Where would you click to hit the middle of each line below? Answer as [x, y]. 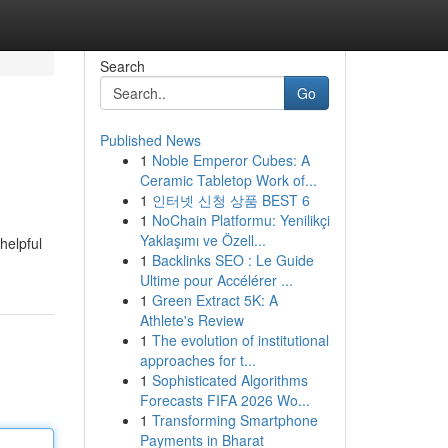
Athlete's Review [191, 320]
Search [122, 66]
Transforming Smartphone [234, 420]
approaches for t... [197, 360]
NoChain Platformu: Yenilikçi [240, 220]
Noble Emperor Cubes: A [230, 160]
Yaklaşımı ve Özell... [202, 240]
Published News [150, 140]
